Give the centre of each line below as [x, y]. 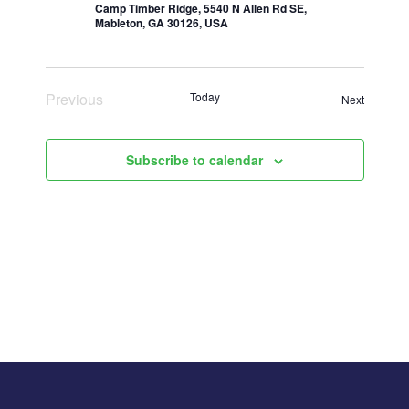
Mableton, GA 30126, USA [161, 23]
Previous [74, 99]
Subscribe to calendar [194, 160]
